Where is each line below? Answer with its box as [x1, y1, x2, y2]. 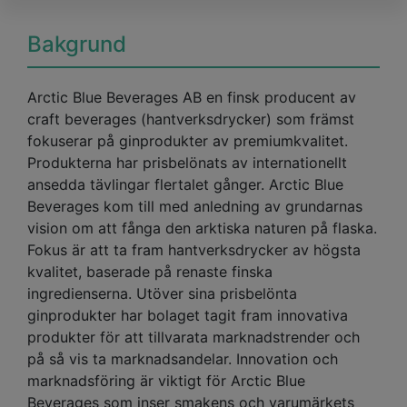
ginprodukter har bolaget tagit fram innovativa [27, 306, 348, 325]
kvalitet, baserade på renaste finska [27, 263, 273, 282]
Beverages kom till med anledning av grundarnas [27, 197, 362, 216]
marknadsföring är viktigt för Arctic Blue [27, 372, 305, 391]
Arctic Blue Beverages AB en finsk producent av [27, 88, 356, 107]
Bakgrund [27, 31, 126, 58]
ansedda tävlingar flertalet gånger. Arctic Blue [27, 175, 343, 194]
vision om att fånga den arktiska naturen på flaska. [27, 219, 377, 238]
